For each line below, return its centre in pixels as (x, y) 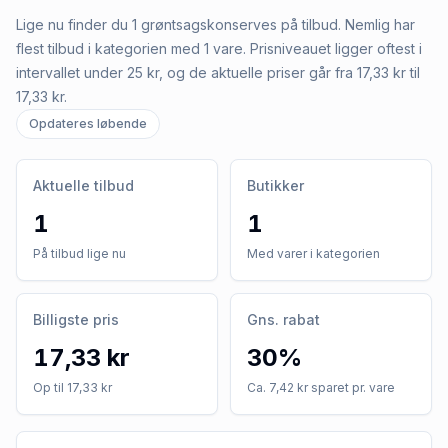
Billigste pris (76, 319)
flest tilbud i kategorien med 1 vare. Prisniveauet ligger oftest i (219, 48)
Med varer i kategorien (313, 253)
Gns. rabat (283, 319)
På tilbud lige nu (79, 253)
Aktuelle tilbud (83, 185)
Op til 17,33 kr (72, 387)
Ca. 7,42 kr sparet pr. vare (321, 387)
